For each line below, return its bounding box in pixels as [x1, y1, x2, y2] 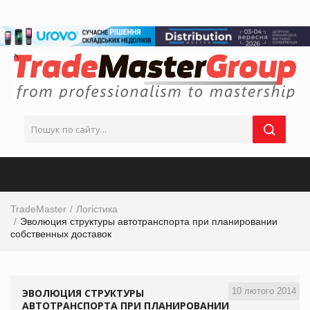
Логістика [76, 203, 118, 215]
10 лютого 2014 [232, 285, 296, 296]
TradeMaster [10, 203, 66, 215]
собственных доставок [10, 228, 111, 239]
